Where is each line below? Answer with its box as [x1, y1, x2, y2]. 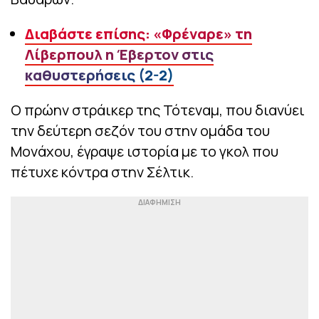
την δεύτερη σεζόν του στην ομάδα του [11, 121, 270, 141]
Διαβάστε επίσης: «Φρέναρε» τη [25, 24, 252, 44]
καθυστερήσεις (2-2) [25, 66, 174, 85]
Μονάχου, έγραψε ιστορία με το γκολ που [11, 142, 278, 162]
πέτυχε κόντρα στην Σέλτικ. [11, 162, 194, 182]
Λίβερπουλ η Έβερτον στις [25, 45, 214, 65]
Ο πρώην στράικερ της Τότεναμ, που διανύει [11, 100, 305, 120]
